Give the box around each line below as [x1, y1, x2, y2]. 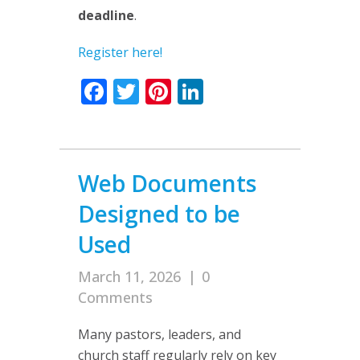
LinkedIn [203, 73, 307, 108]
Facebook [107, 73, 220, 108]
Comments [78, 287, 153, 307]
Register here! [78, 43, 162, 61]
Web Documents [78, 167, 256, 198]
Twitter [139, 73, 225, 108]
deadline [78, 6, 134, 24]
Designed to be [78, 198, 240, 229]
